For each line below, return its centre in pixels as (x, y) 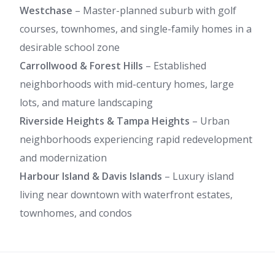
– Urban (210, 121)
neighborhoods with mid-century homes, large (127, 84)
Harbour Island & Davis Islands (91, 176)
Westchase (46, 10)
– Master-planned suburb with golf (154, 10)
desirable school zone (70, 47)
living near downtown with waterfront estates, (126, 195)
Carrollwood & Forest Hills (81, 66)
